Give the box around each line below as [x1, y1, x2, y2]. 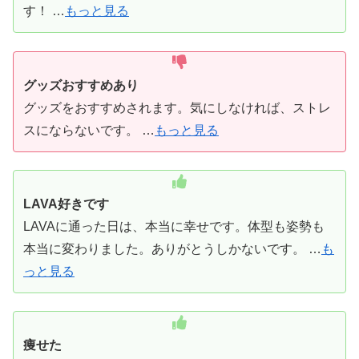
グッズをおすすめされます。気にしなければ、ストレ [23, 100, 331, 115]
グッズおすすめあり [23, 78, 139, 92]
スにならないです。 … [23, 123, 155, 137]
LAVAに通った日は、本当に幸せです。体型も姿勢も [23, 219, 325, 233]
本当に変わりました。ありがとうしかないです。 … [23, 241, 321, 256]
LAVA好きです [23, 196, 109, 211]
